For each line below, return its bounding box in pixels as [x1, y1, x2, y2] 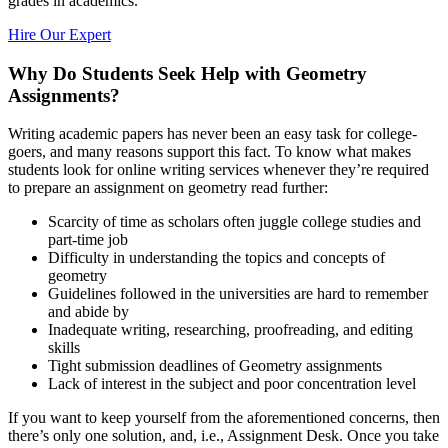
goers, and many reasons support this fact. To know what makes [8, 143, 411, 161]
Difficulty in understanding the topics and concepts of [48, 249, 385, 267]
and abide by [48, 303, 129, 321]
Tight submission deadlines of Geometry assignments [48, 357, 382, 375]
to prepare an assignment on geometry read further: [8, 179, 328, 197]
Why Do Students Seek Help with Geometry [8, 62, 367, 84]
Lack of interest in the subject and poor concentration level [48, 375, 416, 393]
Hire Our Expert [8, 25, 111, 43]
